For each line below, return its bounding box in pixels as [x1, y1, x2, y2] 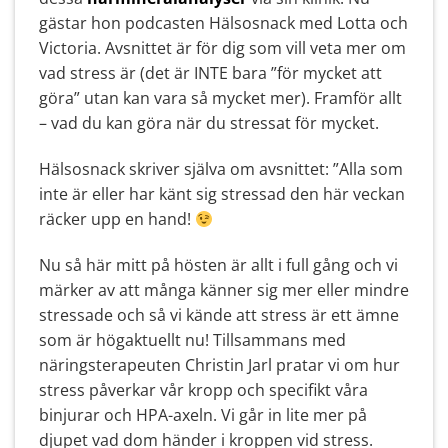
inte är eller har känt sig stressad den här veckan [39, 183, 405, 206]
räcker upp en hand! [39, 208, 195, 231]
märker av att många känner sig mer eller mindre [39, 278, 409, 301]
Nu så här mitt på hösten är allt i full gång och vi [39, 253, 398, 276]
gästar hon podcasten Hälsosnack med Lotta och [39, 12, 408, 35]
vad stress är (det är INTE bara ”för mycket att [39, 62, 382, 85]
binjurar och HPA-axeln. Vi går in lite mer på [39, 403, 367, 426]
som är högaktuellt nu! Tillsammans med [39, 328, 346, 351]
